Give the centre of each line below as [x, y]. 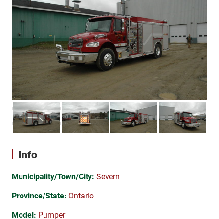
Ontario [80, 196]
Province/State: [39, 196]
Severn [107, 176]
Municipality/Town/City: [53, 176]
